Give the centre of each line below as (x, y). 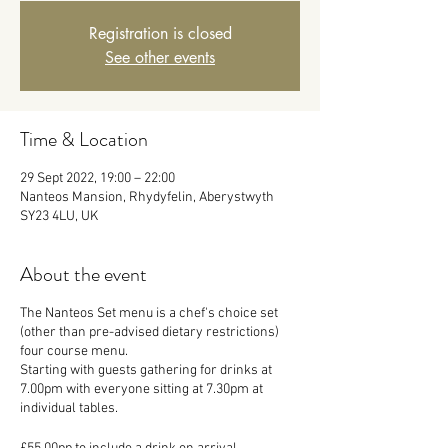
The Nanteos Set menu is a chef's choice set (149, 313)
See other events (160, 57)
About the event (83, 274)
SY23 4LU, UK (59, 216)
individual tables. (69, 408)
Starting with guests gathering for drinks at (146, 370)
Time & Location (84, 139)
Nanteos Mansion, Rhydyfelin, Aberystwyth (147, 197)
